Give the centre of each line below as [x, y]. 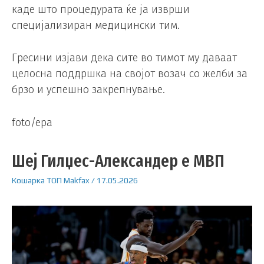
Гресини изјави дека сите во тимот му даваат [124, 58]
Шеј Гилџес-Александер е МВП [118, 161]
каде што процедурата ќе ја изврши [101, 9]
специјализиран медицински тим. [96, 25]
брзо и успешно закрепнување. [88, 90]
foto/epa [32, 123]
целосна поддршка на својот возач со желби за [130, 74]
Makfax [77, 180]
